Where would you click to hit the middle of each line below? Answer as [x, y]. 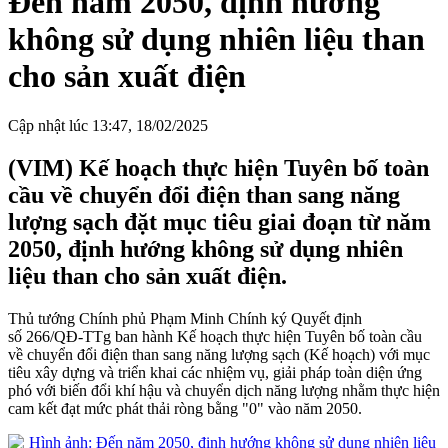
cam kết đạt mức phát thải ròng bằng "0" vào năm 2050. [185, 408]
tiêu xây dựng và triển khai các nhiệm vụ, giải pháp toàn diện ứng [215, 372]
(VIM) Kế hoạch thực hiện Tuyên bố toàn [218, 167]
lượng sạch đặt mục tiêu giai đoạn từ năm [219, 221]
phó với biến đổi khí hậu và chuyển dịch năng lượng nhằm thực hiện [224, 390]
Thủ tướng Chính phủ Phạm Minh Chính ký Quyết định [185, 318]
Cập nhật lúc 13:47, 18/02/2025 [108, 125]
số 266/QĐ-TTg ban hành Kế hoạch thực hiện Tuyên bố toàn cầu [215, 336]
